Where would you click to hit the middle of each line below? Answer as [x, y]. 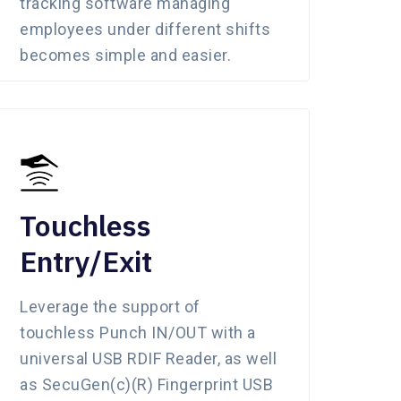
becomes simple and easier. [125, 55]
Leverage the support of [110, 306]
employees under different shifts [145, 29]
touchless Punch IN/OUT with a [138, 332]
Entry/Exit [86, 261]
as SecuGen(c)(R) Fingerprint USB [146, 384]
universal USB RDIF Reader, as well [148, 358]
